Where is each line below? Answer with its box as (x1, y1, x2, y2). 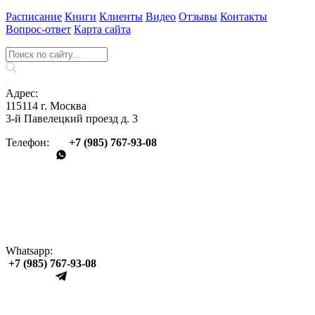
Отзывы (179, 11, 217, 23)
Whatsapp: (6, 245, 53, 257)
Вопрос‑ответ (6, 23, 71, 36)
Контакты (220, 11, 267, 23)
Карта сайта (74, 23, 131, 36)
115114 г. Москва (6, 100, 86, 112)
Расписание (6, 11, 62, 23)
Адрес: (6, 87, 38, 100)
